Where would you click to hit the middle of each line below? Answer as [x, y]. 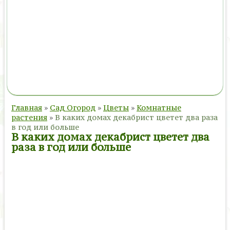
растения [29, 117]
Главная [26, 108]
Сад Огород [72, 108]
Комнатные [159, 108]
